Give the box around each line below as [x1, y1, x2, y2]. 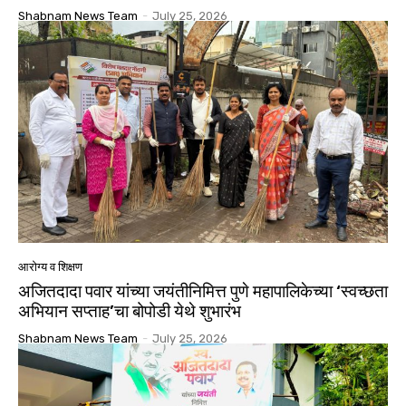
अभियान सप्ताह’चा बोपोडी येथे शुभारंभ [18, 301, 241, 323]
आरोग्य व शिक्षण [18, 260, 82, 275]
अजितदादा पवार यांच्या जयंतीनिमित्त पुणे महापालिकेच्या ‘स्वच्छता [18, 281, 388, 303]
